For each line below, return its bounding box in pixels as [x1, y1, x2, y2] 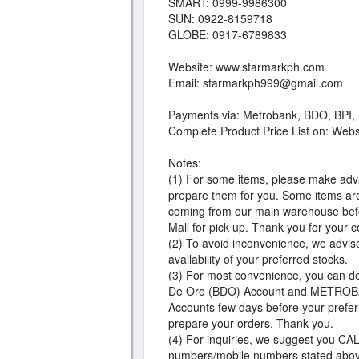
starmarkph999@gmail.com [203, 75, 343, 91]
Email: [168, 75, 203, 91]
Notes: [168, 155, 201, 171]
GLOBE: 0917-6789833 [168, 26, 287, 42]
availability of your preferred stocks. [168, 251, 348, 267]
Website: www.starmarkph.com [168, 58, 325, 75]
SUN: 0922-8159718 [168, 10, 272, 26]
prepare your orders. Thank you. [168, 315, 333, 331]
